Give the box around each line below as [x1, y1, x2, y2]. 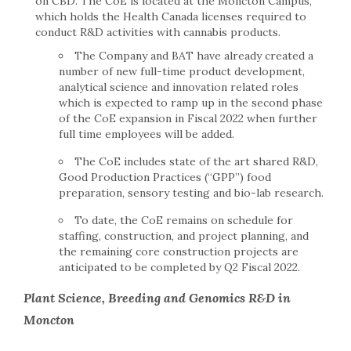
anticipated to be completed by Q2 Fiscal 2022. [59, 260, 300, 275]
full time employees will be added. [59, 127, 234, 142]
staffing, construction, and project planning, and [59, 229, 309, 244]
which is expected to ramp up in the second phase [59, 96, 323, 110]
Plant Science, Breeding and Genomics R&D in [24, 290, 291, 306]
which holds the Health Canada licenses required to [35, 9, 306, 24]
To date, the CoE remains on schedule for [74, 213, 293, 228]
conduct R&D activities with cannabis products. [35, 25, 280, 40]
